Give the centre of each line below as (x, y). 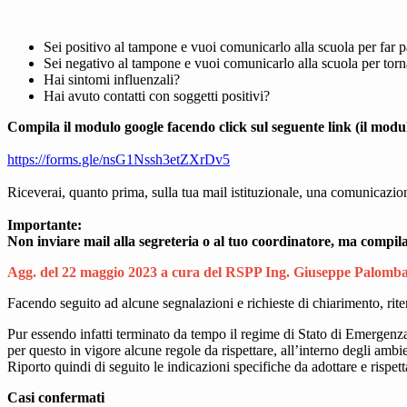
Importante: (45, 225)
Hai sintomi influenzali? (112, 80)
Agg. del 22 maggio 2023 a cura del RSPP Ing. (150, 273)
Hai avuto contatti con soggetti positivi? (157, 96)
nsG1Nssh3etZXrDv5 (166, 160)
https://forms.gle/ (55, 160)
